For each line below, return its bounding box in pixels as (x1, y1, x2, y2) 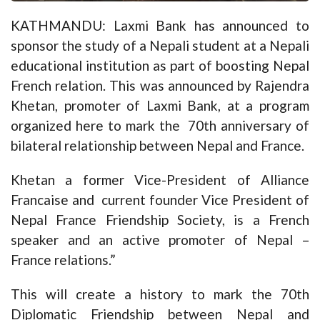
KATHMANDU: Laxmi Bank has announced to (11, 16, 309, 34)
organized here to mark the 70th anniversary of (11, 116, 309, 134)
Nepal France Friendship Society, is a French (11, 211, 309, 228)
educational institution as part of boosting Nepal (11, 56, 309, 74)
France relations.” (11, 251, 116, 268)
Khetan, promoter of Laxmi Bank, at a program (11, 96, 309, 114)
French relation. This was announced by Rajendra (11, 76, 309, 94)
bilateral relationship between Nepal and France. (11, 136, 304, 154)
